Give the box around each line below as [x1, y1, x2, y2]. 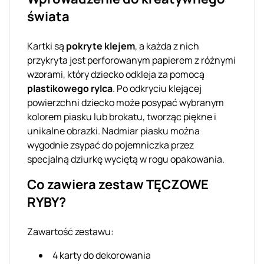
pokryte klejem [66, 39, 135, 52]
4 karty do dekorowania [52, 248, 151, 262]
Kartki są [27, 39, 66, 52]
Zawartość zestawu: [27, 225, 114, 238]
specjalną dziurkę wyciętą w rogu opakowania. [27, 152, 225, 166]
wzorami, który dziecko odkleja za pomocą [27, 67, 204, 81]
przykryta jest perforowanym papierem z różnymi [27, 53, 236, 67]
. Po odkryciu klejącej [113, 81, 202, 95]
